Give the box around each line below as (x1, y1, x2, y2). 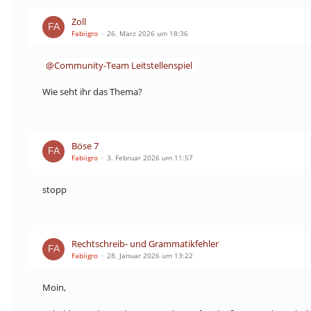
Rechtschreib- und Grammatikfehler (72, 237, 219, 250)
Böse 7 (72, 140, 99, 152)
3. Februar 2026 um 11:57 (107, 153, 193, 162)
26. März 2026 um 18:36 (107, 28, 188, 38)
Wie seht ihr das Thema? (42, 85, 142, 98)
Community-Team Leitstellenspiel (54, 59, 192, 72)
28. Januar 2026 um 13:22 (107, 251, 193, 260)
